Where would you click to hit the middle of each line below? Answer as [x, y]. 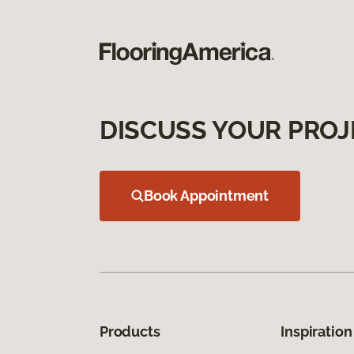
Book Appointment [207, 195]
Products [130, 331]
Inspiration [316, 331]
